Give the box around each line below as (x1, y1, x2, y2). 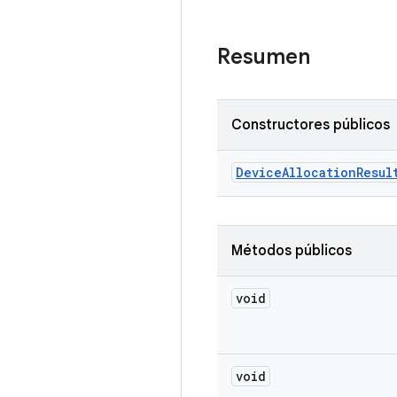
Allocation (282, 164, 356, 181)
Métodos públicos (231, 242, 352, 260)
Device (236, 164, 282, 181)
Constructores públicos (231, 116, 390, 134)
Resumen (217, 43, 310, 70)
